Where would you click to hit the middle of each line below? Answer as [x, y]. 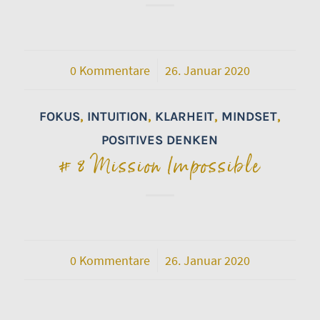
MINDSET [249, 116]
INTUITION [117, 116]
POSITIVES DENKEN [160, 140]
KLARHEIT [184, 116]
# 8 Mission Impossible [160, 166]
